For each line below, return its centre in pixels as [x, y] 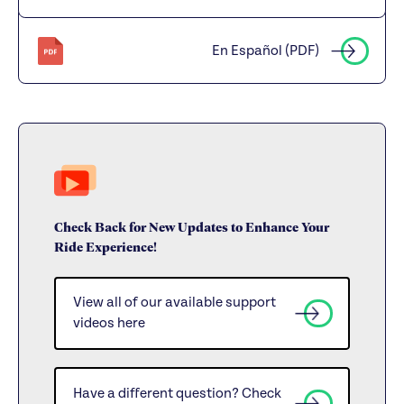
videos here [110, 323]
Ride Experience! [106, 246]
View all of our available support [175, 303]
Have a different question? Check [178, 393]
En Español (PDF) [266, 51]
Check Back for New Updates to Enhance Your [192, 226]
